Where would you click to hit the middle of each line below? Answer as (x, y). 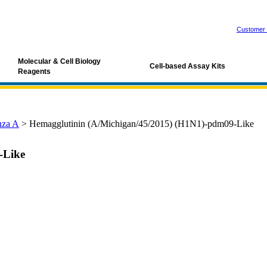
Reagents (34, 72)
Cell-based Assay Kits (187, 66)
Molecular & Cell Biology (59, 61)
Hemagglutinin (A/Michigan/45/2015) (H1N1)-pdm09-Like (142, 124)
